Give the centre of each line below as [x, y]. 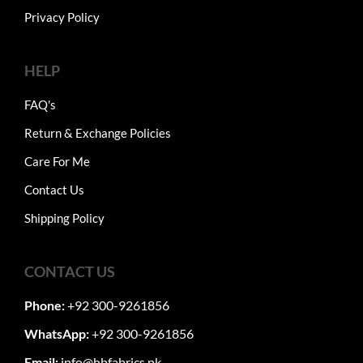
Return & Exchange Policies [98, 133]
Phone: [45, 305]
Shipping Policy [64, 218]
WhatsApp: [57, 334]
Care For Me [57, 162]
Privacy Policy [62, 17]
